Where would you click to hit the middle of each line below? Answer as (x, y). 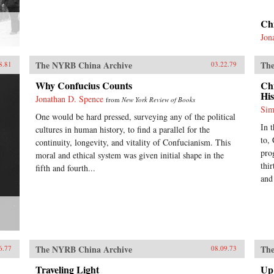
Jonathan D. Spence (69, 98)
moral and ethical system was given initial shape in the (129, 155)
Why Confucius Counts (83, 85)
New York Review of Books (158, 99)
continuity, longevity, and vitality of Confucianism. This (133, 142)
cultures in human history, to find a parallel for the (122, 129)
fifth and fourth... (65, 168)
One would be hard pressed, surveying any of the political (135, 116)
